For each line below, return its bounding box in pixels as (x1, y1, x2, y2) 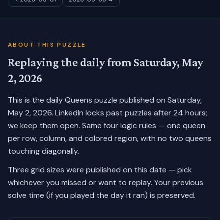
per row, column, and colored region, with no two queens (8, 133, 212, 143)
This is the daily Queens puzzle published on (8, 95, 167, 105)
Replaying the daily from (8, 55, 134, 69)
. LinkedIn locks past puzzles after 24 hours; (52, 108, 207, 118)
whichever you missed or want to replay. (8, 177, 152, 188)
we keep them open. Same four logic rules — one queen (8, 120, 205, 131)
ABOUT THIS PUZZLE (8, 41, 86, 49)
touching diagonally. (8, 146, 79, 156)
